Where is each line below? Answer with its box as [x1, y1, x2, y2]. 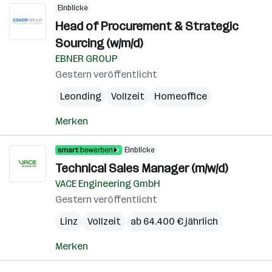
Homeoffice [154, 90, 207, 102]
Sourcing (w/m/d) [55, 36, 143, 50]
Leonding [60, 90, 101, 102]
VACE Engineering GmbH [55, 178, 160, 189]
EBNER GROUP [55, 53, 118, 64]
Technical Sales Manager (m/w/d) [55, 161, 228, 175]
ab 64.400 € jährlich [131, 216, 218, 227]
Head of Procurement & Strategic [55, 19, 239, 33]
